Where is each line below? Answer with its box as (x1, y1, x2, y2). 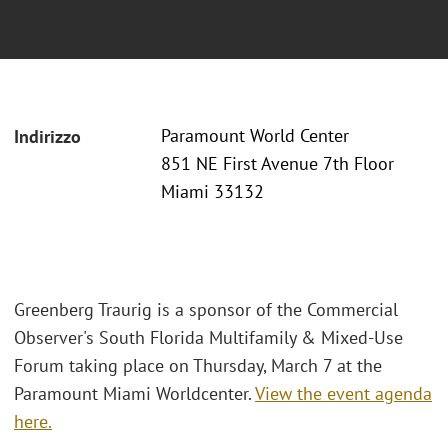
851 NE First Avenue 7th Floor (161, 152, 394, 176)
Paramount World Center (161, 124, 349, 148)
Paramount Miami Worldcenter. (14, 381, 255, 405)
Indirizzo (14, 125, 81, 149)
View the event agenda (255, 381, 432, 405)
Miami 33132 (161, 180, 264, 204)
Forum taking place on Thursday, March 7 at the (14, 353, 382, 377)
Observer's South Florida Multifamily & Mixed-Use (14, 325, 403, 349)
